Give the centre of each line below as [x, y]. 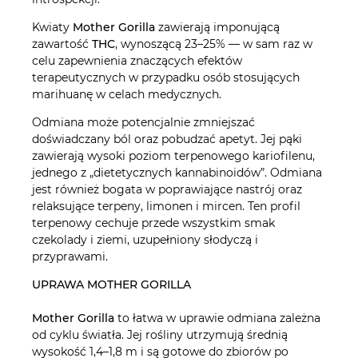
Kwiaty [52, 27]
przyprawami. [70, 256]
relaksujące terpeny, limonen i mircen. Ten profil [166, 206]
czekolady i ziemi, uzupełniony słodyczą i [145, 239]
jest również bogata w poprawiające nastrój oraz [167, 189]
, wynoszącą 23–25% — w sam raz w [214, 44]
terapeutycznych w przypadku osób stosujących [166, 77]
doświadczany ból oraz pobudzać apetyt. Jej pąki [167, 139]
